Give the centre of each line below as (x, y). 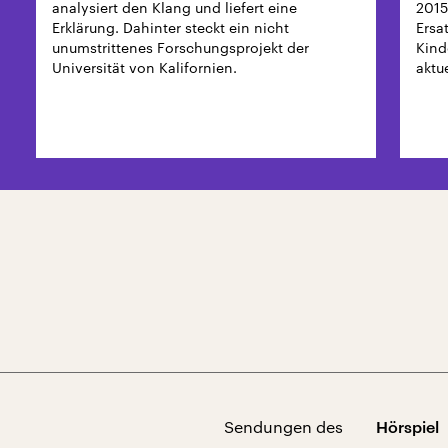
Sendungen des (283, 426)
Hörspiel (407, 426)
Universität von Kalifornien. (144, 67)
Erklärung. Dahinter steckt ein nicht (170, 27)
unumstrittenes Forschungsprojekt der (180, 47)
